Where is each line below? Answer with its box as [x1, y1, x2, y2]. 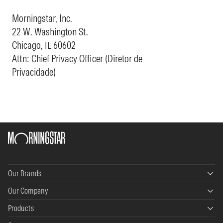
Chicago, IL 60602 [12, 38, 76, 51]
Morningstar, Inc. [12, 11, 72, 24]
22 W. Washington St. [12, 25, 88, 38]
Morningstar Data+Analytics [8, 191, 75, 199]
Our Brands [8, 168, 41, 178]
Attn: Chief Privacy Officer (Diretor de [12, 52, 142, 65]
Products [8, 203, 34, 213]
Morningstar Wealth [8, 212, 56, 220]
